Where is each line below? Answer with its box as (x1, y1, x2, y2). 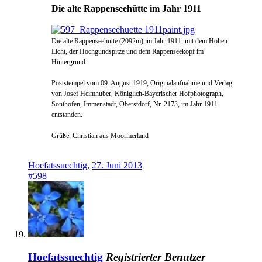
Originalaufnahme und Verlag (150, 79, 232, 88)
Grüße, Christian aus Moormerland (51, 132, 149, 140)
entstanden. (51, 111, 82, 119)
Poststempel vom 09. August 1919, (51, 79, 150, 88)
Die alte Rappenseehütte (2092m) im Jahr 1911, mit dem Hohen (51, 37, 227, 46)
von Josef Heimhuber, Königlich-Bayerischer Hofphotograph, (51, 89, 223, 98)
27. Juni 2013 (92, 160, 142, 171)
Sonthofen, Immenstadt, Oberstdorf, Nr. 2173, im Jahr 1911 (51, 100, 218, 109)
